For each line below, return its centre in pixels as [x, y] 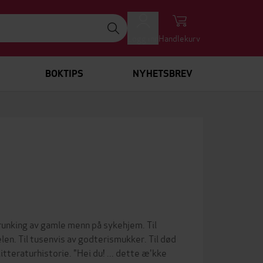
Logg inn [143, 38]
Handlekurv [179, 38]
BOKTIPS [64, 74]
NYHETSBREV [163, 74]
